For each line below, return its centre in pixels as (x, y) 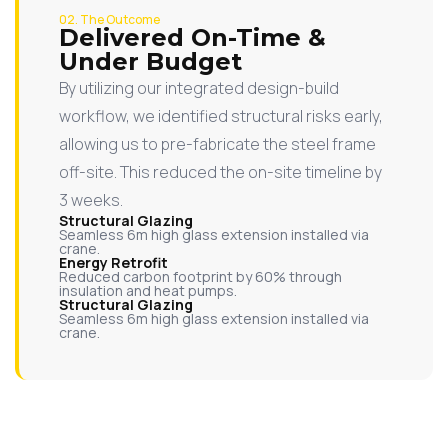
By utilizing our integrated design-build (199, 87)
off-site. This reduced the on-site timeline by (220, 171)
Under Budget (150, 61)
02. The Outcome (109, 19)
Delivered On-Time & (192, 37)
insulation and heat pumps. (148, 290)
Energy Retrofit (113, 262)
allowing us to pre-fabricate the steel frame (217, 143)
